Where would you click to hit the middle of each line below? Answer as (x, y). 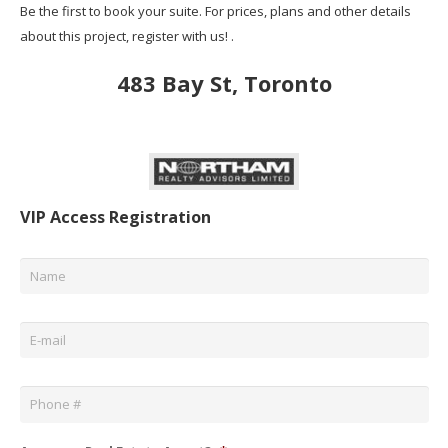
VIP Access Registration (115, 216)
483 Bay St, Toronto (224, 83)
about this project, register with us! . (126, 35)
